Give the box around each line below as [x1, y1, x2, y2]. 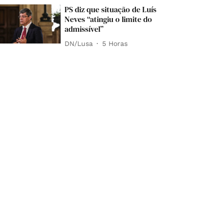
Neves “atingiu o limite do [65, 14, 153, 25]
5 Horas [102, 39, 128, 47]
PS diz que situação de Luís [65, 4, 157, 15]
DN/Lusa [65, 39, 93, 47]
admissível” [65, 23, 104, 35]
